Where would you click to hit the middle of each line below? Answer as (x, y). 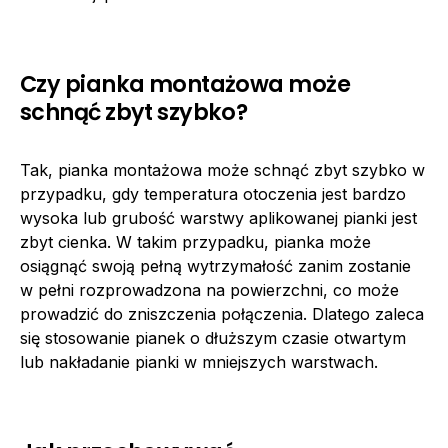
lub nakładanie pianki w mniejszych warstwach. (199, 362)
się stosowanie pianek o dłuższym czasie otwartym (213, 338)
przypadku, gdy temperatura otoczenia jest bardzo (213, 194)
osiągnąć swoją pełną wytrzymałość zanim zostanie (215, 266)
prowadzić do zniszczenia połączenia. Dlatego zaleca (222, 314)
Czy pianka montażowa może (185, 84)
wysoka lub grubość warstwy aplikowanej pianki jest (218, 218)
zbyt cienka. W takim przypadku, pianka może (195, 242)
